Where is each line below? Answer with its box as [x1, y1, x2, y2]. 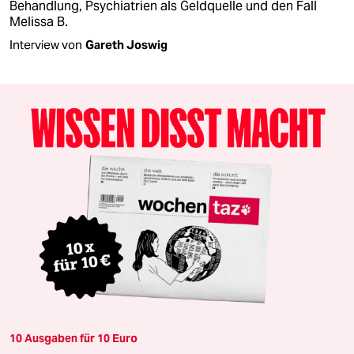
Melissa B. [9, 13, 68, 31]
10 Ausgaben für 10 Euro [9, 330, 137, 345]
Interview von [9, 37, 82, 53]
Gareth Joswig [85, 37, 168, 53]
